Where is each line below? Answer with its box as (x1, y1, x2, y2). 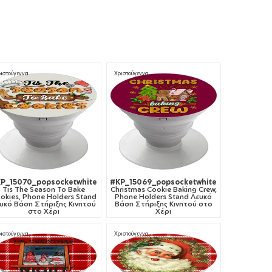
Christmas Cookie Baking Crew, (110, 184, 217, 194)
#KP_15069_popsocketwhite (110, 177, 217, 186)
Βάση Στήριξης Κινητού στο (114, 199, 212, 208)
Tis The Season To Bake (2, 184, 85, 194)
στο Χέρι (27, 206, 59, 216)
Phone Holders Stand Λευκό (115, 191, 212, 201)
